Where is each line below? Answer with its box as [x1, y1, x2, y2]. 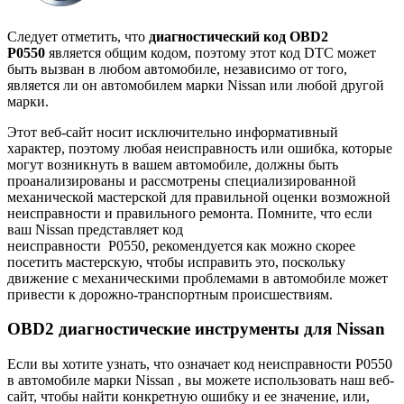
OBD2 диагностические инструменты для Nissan [7, 319, 385, 339]
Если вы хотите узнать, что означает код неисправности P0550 [7, 356, 392, 372]
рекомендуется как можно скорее [149, 237, 355, 253]
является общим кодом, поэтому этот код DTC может [45, 44, 376, 60]
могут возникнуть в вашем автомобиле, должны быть [7, 156, 338, 172]
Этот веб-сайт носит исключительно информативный [7, 124, 338, 140]
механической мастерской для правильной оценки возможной [7, 188, 390, 205]
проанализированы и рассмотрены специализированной [7, 172, 356, 188]
